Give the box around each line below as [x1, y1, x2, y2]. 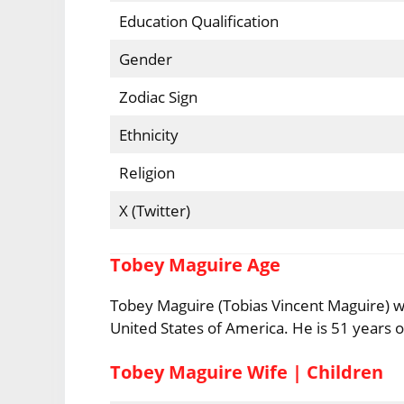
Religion [118, 162, 175, 184]
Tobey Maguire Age [110, 252, 281, 277]
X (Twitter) [118, 200, 190, 222]
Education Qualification [118, 11, 279, 32]
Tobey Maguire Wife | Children [110, 360, 384, 385]
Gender [118, 49, 172, 70]
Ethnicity [118, 124, 179, 146]
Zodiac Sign [118, 87, 335, 108]
